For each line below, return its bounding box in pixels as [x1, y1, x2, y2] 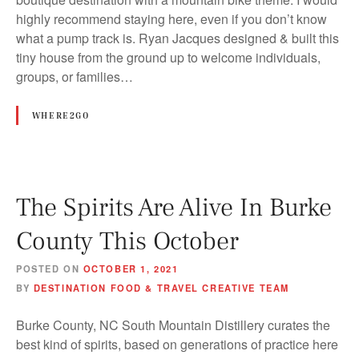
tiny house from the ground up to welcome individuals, [16, 47, 321, 67]
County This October [16, 224, 239, 258]
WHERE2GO [31, 109, 90, 120]
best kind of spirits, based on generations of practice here [16, 334, 338, 353]
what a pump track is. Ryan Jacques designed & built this [16, 28, 339, 47]
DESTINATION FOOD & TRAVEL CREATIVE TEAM [33, 280, 289, 294]
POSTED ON [16, 261, 80, 275]
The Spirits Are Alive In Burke [16, 190, 332, 224]
